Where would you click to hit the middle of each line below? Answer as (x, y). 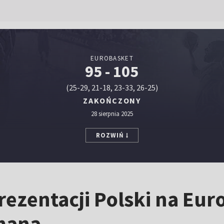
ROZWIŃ (110, 135)
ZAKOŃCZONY (112, 100)
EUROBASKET (112, 58)
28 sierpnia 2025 (112, 114)
